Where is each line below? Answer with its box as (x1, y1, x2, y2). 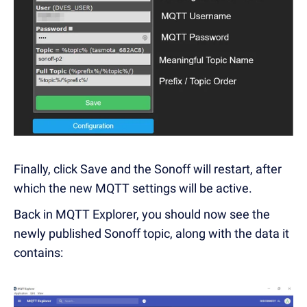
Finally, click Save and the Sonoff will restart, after (14, 161, 282, 176)
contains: (14, 245, 63, 260)
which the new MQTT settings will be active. (14, 180, 252, 195)
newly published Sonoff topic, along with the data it (14, 225, 289, 241)
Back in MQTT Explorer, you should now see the (14, 206, 270, 221)
